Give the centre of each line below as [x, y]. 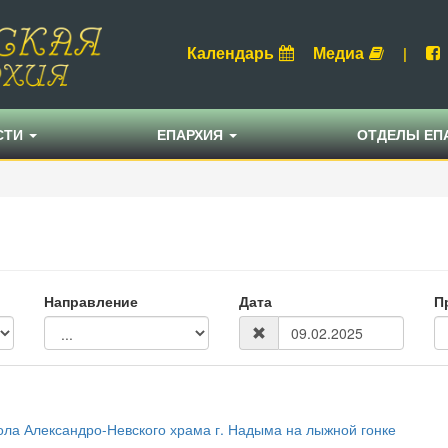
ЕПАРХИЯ [192, 134]
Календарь [231, 52]
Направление [91, 301]
